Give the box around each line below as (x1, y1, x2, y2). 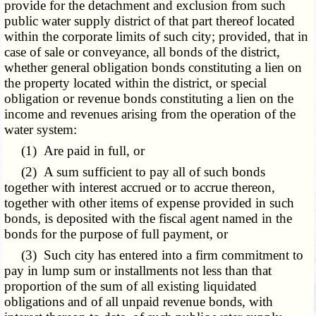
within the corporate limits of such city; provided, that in (4, 29, 309, 44)
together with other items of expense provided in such (4, 195, 295, 211)
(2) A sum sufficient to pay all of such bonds (4, 164, 266, 180)
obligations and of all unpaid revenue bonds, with (4, 294, 274, 310)
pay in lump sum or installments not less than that (4, 263, 272, 279)
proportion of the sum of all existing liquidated (4, 279, 257, 294)
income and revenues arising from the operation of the (4, 107, 296, 122)
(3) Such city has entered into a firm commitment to (4, 248, 304, 263)
